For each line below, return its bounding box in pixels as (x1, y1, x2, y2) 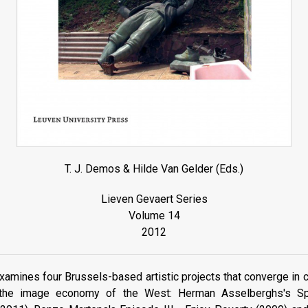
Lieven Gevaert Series (100, 192, 208, 206)
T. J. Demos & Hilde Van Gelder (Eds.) (65, 162, 243, 175)
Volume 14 (128, 208, 180, 222)
